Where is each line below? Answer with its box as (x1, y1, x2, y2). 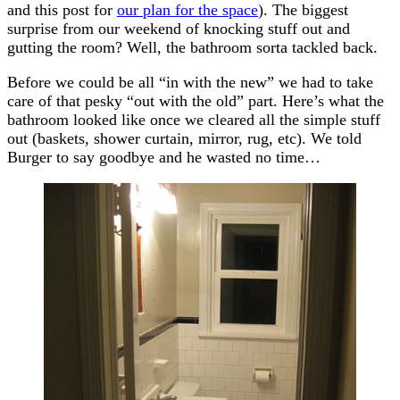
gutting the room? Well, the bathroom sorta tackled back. (7, 37, 378, 56)
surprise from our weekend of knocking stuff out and (7, 19, 350, 37)
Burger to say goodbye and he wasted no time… (7, 147, 321, 166)
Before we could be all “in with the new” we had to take (7, 72, 373, 91)
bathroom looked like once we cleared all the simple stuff (7, 110, 380, 129)
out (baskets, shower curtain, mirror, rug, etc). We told (7, 129, 362, 147)
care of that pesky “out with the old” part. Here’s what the (7, 91, 384, 110)
